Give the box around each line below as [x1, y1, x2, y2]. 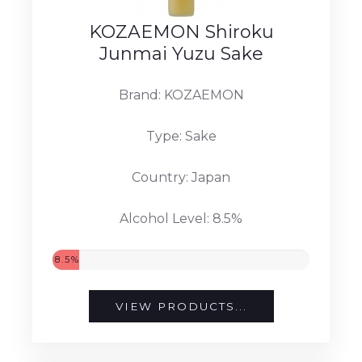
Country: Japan [132, 169, 230, 185]
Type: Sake [145, 128, 217, 144]
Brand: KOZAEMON [118, 86, 244, 103]
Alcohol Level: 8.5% [120, 210, 242, 226]
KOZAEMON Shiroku [88, 20, 274, 43]
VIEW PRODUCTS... [115, 299, 247, 313]
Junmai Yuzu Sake [99, 42, 263, 65]
